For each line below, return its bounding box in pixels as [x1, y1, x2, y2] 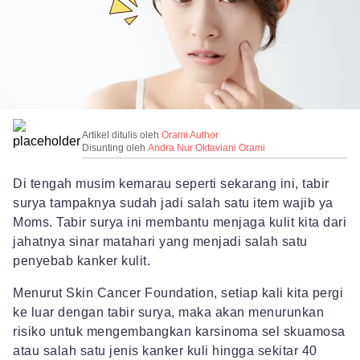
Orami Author [162, 129, 219, 141]
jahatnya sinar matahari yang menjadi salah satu [13, 235, 308, 249]
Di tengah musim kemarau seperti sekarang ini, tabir [13, 177, 329, 191]
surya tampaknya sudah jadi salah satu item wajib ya [13, 196, 333, 211]
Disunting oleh [82, 142, 148, 154]
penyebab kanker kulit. [13, 254, 150, 268]
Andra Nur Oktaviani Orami [148, 142, 265, 154]
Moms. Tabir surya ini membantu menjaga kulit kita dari [13, 215, 346, 230]
